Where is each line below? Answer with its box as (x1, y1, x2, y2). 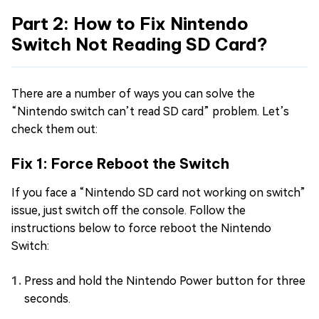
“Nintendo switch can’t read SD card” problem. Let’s (11, 105, 289, 118)
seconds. (24, 292, 70, 305)
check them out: (11, 122, 98, 136)
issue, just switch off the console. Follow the (11, 204, 246, 217)
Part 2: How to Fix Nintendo (11, 13, 249, 34)
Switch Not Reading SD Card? (11, 33, 268, 55)
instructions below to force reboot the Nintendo (11, 221, 271, 235)
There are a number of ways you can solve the (11, 87, 255, 100)
